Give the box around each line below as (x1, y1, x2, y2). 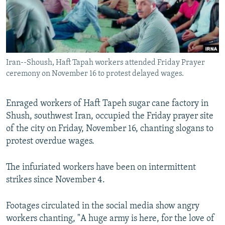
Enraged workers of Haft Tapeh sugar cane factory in (6, 99, 208, 109)
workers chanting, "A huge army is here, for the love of (6, 214, 214, 224)
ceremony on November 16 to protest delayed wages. (6, 70, 184, 78)
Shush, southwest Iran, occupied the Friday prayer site (6, 111, 213, 122)
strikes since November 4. (6, 175, 105, 185)
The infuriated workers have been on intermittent (6, 163, 196, 173)
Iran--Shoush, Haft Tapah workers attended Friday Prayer (6, 59, 205, 67)
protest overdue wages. (6, 137, 94, 147)
